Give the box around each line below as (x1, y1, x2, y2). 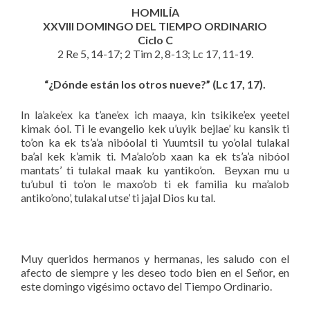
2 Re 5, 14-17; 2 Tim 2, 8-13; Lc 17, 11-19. (57, 46, 253, 60)
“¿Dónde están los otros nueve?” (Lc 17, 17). (44, 77, 266, 91)
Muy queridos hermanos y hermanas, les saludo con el (21, 251, 289, 265)
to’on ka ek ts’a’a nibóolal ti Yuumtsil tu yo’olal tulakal (21, 135, 289, 149)
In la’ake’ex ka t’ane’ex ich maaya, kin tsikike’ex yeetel (21, 107, 289, 121)
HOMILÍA (131, 5, 179, 19)
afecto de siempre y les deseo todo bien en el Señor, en (21, 265, 289, 279)
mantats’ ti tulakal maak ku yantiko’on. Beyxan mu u (21, 163, 289, 176)
